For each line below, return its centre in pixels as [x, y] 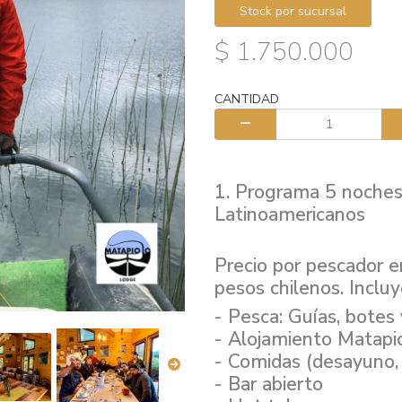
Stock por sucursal [293, 11]
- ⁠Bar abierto [269, 384]
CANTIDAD [247, 99]
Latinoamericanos [290, 214]
